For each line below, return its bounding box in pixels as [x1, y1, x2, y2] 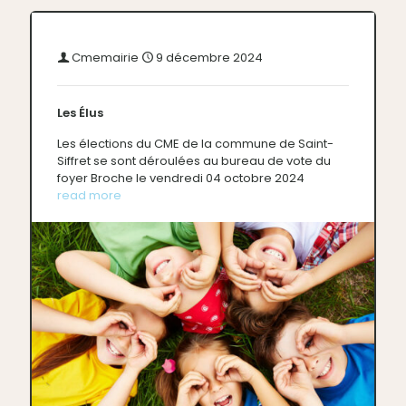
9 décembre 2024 [153, 49, 263, 67]
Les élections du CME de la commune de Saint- [57, 135, 333, 153]
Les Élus [57, 104, 103, 122]
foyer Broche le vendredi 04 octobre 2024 [57, 169, 304, 188]
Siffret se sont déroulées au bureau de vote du [57, 152, 331, 170]
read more [57, 187, 121, 205]
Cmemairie [69, 49, 141, 67]
